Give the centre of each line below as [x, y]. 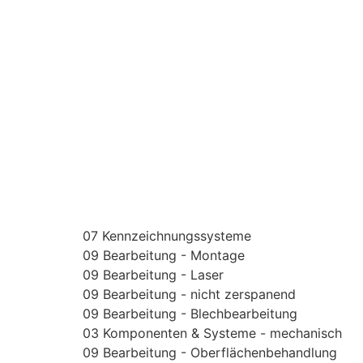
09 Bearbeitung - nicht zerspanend [189, 295]
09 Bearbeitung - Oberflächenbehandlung [210, 353]
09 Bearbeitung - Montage [164, 256]
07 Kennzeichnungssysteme [167, 236]
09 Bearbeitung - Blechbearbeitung [190, 314]
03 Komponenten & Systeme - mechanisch [212, 333]
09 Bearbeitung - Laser [153, 275]
